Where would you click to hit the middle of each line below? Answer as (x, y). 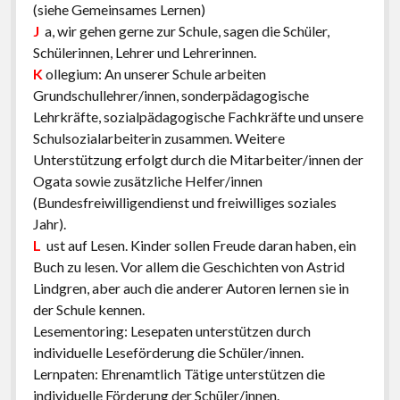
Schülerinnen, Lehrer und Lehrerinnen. (144, 52)
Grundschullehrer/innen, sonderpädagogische (171, 95)
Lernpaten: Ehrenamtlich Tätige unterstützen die (179, 374)
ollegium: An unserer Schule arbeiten (154, 74)
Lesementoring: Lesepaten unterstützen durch (171, 331)
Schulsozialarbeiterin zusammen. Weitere (158, 138)
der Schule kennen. (88, 309)
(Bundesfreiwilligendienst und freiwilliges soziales (184, 202)
